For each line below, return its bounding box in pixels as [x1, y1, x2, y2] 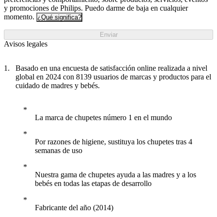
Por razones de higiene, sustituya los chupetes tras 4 [35, 138, 192, 146]
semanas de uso [35, 146, 82, 155]
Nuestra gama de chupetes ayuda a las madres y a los [35, 170, 196, 179]
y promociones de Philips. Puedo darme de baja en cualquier [4, 4, 188, 13]
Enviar [99, 31, 118, 39]
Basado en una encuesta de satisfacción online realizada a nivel [15, 64, 207, 73]
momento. [4, 13, 34, 21]
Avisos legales [4, 40, 47, 48]
